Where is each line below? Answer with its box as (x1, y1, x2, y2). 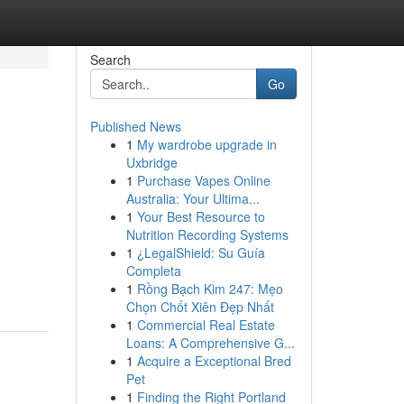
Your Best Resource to (136, 207, 265, 225)
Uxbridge (125, 153, 178, 171)
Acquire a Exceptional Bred (136, 352, 291, 370)
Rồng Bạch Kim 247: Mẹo (136, 280, 283, 298)
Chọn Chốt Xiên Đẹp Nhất (125, 298, 274, 316)
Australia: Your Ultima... (125, 189, 260, 207)
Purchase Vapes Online (136, 171, 271, 189)
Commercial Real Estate (136, 316, 275, 334)
